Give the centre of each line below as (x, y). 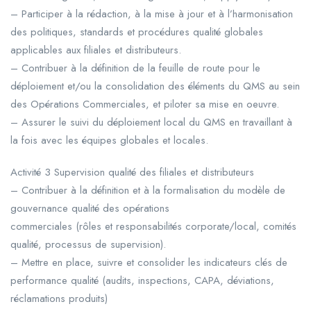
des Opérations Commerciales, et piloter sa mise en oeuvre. (145, 104)
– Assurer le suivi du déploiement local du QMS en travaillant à (151, 122)
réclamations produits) (59, 298)
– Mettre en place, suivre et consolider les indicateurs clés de (149, 262)
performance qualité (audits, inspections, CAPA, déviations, (142, 280)
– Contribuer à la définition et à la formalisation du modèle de (148, 190)
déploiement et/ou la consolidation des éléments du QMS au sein (155, 86)
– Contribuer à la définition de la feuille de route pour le (135, 68)
